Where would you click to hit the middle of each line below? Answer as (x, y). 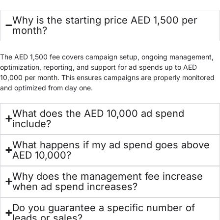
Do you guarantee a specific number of (104, 207)
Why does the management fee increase (108, 176)
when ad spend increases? (75, 186)
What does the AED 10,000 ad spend (98, 113)
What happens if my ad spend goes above (111, 145)
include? (32, 124)
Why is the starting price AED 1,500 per (105, 20)
